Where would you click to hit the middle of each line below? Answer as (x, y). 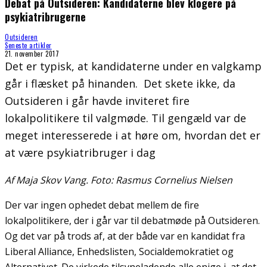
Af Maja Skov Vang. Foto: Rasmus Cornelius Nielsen (119, 180)
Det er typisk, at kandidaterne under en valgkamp (133, 66)
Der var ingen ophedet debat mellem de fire (102, 205)
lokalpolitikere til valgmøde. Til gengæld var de (125, 118)
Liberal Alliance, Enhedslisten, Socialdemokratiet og (119, 251)
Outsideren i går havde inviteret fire (97, 100)
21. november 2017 (32, 53)
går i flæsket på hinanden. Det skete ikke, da (120, 83)
